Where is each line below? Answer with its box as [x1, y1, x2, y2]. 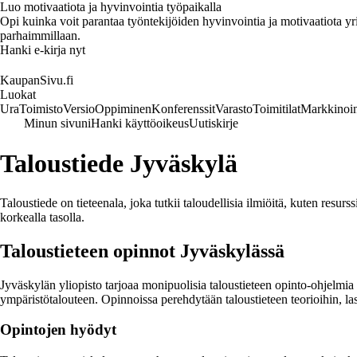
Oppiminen [95, 102, 151, 116]
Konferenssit [151, 102, 215, 116]
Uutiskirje [189, 116, 238, 130]
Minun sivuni [24, 116, 91, 130]
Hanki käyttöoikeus [91, 116, 189, 130]
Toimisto [19, 102, 63, 116]
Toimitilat [253, 102, 300, 116]
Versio [63, 102, 95, 116]
